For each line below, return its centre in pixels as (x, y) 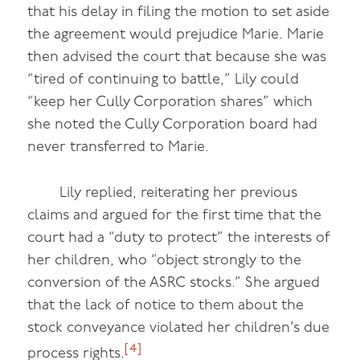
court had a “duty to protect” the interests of (179, 238)
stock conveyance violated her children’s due (179, 328)
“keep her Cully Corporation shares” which (170, 103)
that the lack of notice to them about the (166, 306)
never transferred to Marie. (119, 148)
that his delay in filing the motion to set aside (179, 13)
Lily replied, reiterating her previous (179, 193)
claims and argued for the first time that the (175, 216)
